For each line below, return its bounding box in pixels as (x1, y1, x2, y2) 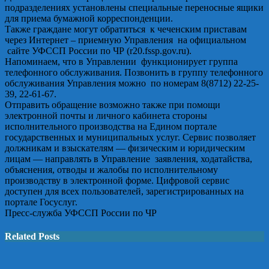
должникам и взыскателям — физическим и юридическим (5, 142, 245, 153)
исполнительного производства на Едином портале (5, 121, 217, 131)
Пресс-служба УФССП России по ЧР (5, 207, 157, 218)
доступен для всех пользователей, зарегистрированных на (5, 186, 244, 196)
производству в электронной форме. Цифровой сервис (5, 175, 229, 186)
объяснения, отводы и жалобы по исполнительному (5, 164, 218, 175)
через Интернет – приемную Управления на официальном (5, 34, 246, 45)
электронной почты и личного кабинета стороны (5, 110, 207, 121)
